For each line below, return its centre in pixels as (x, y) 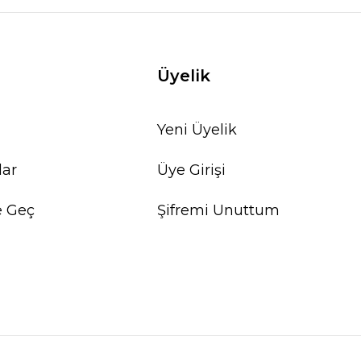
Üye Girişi (192, 170)
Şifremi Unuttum (219, 210)
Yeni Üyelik (197, 130)
